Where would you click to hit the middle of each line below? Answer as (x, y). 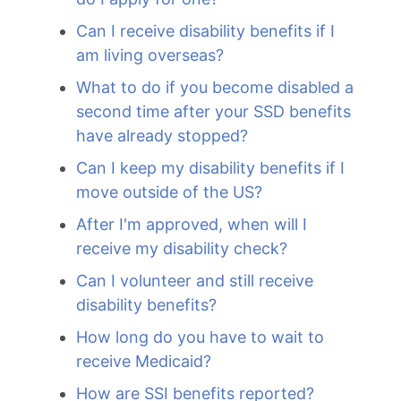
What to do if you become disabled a (215, 87)
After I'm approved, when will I (192, 224)
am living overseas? (150, 55)
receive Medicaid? (144, 361)
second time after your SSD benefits (213, 111)
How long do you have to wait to (200, 337)
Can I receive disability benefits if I (205, 31)
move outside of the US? (169, 192)
